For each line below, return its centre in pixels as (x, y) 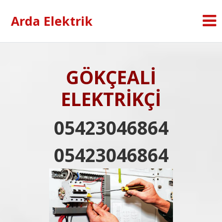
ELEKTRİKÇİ (111, 99)
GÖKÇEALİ (111, 77)
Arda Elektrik (52, 21)
